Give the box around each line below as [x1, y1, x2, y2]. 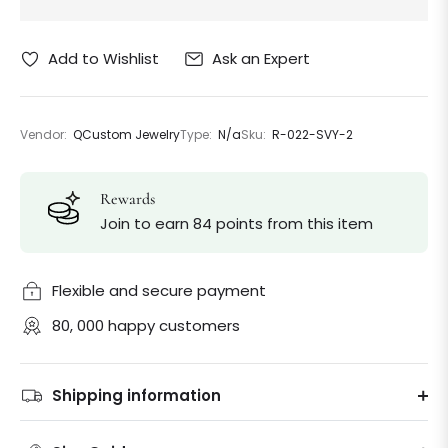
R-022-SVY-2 [272, 126, 353, 144]
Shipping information [52, 385, 221, 407]
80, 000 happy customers [52, 315, 240, 337]
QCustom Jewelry [73, 126, 180, 144]
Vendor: [20, 126, 67, 144]
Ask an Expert [212, 47, 310, 69]
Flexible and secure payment [52, 280, 266, 302]
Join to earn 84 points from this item [100, 213, 373, 235]
